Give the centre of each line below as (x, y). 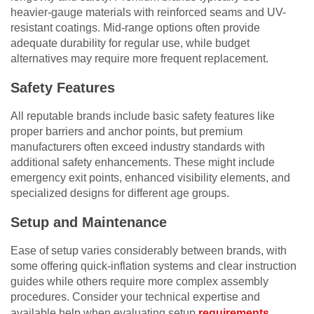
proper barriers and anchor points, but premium (127, 131)
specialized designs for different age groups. (120, 193)
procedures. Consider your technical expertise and (135, 296)
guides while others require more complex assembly (139, 281)
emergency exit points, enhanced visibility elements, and (150, 177)
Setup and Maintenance (89, 222)
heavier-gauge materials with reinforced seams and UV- (148, 12)
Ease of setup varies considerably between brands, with (149, 250)
